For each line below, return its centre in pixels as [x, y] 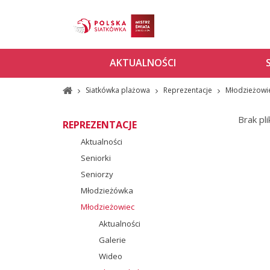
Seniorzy [97, 174]
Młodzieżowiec [107, 206]
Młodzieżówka [107, 190]
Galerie [112, 240]
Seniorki [96, 158]
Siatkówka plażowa [118, 90]
